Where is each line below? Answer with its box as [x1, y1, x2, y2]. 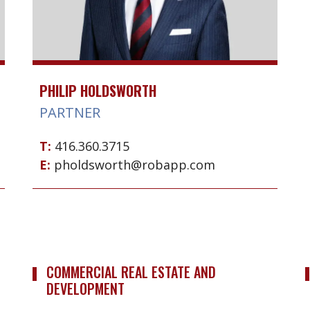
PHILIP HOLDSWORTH [39, 80, 156, 102]
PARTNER [39, 103, 100, 122]
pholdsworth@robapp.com [54, 156, 216, 174]
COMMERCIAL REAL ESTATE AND [46, 261, 216, 282]
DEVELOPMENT [46, 277, 125, 299]
